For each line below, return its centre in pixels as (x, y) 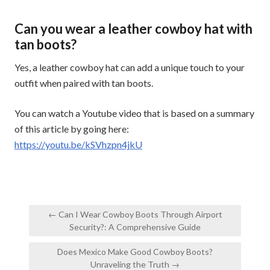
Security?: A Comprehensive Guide (135, 227)
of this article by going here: (72, 128)
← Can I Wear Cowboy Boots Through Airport (135, 214)
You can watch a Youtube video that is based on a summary (134, 113)
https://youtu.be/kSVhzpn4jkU (78, 144)
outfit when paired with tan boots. (84, 83)
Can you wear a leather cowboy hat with (133, 28)
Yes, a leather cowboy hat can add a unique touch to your (130, 67)
